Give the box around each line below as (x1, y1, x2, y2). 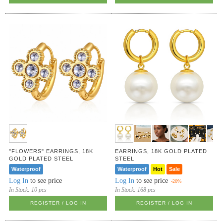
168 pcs (137, 186, 156, 194)
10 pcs (31, 186, 47, 194)
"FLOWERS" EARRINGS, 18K (9, 148, 94, 155)
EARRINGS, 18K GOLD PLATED (115, 148, 208, 155)
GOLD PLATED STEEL (9, 156, 74, 162)
